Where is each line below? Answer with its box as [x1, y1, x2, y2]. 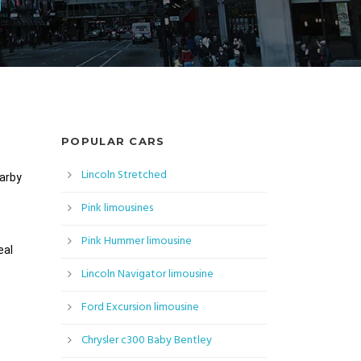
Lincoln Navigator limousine [81, 265, 214, 284]
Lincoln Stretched [81, 166, 167, 185]
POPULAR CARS [61, 135, 165, 148]
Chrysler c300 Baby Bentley [81, 331, 212, 351]
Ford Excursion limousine [81, 298, 199, 317]
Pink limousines [81, 199, 153, 218]
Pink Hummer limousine [81, 232, 192, 251]
